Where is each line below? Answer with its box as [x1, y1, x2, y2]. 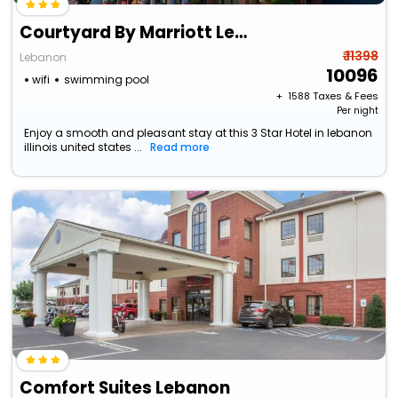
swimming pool [64, 72, 150, 88]
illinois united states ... [24, 139, 143, 155]
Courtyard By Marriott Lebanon [235, 20, 248, 45]
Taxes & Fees [312, 89, 378, 104]
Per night [336, 104, 378, 118]
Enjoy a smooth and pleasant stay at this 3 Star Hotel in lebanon [24, 125, 373, 141]
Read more [150, 139, 211, 155]
